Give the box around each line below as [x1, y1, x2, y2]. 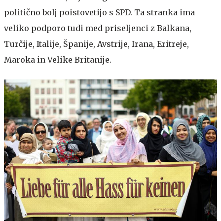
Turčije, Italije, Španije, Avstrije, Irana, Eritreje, [4, 38, 189, 49]
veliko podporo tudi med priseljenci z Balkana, [4, 23, 191, 33]
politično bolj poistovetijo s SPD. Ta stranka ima [4, 7, 195, 17]
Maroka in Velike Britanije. [4, 54, 111, 65]
